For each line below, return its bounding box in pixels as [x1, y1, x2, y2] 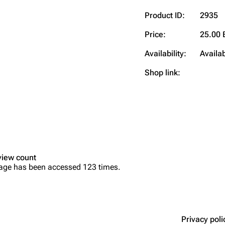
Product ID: [145, 10, 185, 20]
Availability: [145, 48, 186, 58]
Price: [145, 29, 166, 39]
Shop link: [145, 67, 180, 77]
